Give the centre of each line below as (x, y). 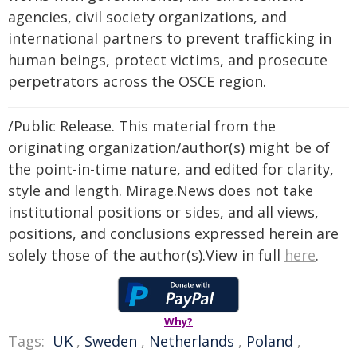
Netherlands (192, 341)
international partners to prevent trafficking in (170, 38)
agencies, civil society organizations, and (147, 17)
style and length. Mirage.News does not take (161, 190)
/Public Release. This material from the (142, 126)
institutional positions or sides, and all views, (163, 212)
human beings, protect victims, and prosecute (168, 60)
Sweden (111, 341)
